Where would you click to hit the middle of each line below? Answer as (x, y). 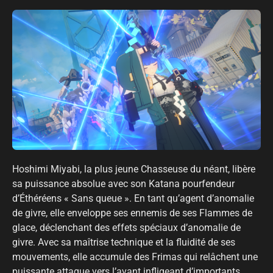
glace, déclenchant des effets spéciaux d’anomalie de (126, 227)
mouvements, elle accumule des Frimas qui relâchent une (135, 257)
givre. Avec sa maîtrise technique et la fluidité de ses (124, 242)
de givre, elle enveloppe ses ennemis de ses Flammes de (132, 213)
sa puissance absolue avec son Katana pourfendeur (123, 183)
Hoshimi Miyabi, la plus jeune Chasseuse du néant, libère (134, 169)
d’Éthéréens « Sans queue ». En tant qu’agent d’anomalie (133, 198)
